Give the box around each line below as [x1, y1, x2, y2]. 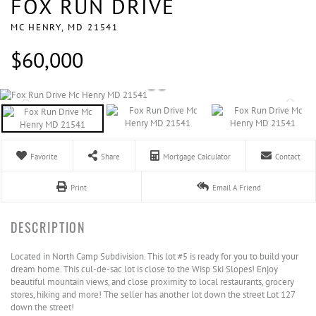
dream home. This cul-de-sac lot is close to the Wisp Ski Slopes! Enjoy [11, 263, 278, 275]
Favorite [30, 152, 58, 162]
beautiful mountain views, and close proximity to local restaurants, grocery [11, 276, 294, 288]
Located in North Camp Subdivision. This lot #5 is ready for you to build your [11, 250, 298, 262]
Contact [275, 152, 300, 162]
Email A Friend [212, 183, 261, 193]
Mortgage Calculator [163, 152, 231, 162]
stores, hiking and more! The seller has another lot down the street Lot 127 [11, 288, 295, 300]
